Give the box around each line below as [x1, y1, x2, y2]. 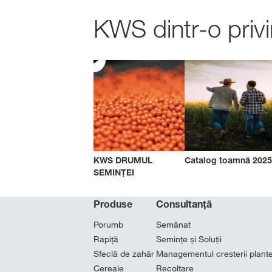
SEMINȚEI [93, 167, 134, 177]
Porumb [93, 219, 123, 230]
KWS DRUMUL [93, 155, 152, 165]
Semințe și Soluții [156, 234, 222, 245]
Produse [93, 198, 132, 210]
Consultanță [156, 198, 212, 210]
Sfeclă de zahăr [93, 248, 154, 259]
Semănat [156, 219, 191, 230]
